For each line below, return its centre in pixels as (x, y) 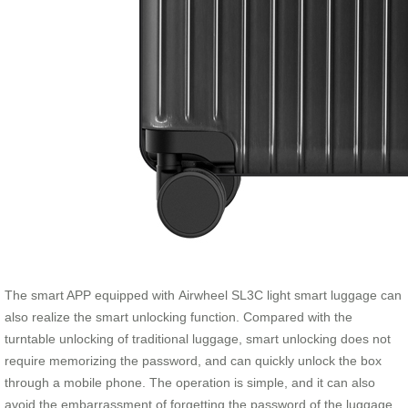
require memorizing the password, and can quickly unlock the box (193, 360)
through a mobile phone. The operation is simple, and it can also (190, 382)
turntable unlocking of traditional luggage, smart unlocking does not (198, 338)
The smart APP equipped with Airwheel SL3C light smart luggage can (203, 295)
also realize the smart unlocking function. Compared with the (178, 316)
